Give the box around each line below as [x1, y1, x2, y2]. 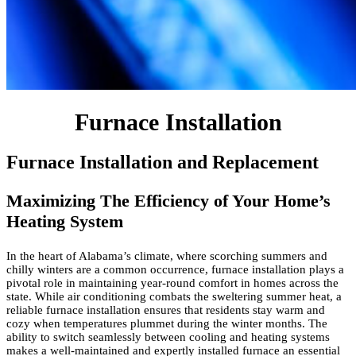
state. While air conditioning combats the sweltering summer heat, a [6, 290, 342, 304]
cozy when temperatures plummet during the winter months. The [6, 317, 327, 331]
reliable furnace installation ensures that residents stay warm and [6, 304, 325, 317]
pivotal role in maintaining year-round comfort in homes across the [6, 277, 339, 290]
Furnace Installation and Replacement [6, 152, 319, 173]
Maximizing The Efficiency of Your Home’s [6, 191, 331, 211]
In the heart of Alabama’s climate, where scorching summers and [6, 250, 327, 263]
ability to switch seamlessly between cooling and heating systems [6, 331, 330, 344]
